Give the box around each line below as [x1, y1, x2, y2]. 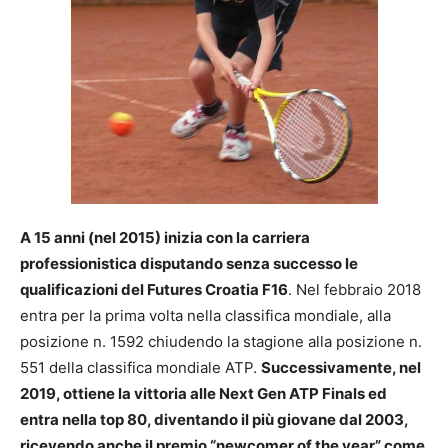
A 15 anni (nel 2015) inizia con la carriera [20, 227, 310, 247]
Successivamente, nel [261, 357, 421, 377]
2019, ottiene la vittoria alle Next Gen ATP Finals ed [20, 383, 387, 403]
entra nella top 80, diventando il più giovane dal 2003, [20, 409, 408, 429]
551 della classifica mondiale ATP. [20, 357, 261, 377]
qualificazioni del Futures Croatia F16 [20, 279, 288, 299]
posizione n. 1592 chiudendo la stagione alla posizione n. [20, 331, 422, 351]
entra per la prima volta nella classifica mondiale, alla [20, 305, 391, 325]
